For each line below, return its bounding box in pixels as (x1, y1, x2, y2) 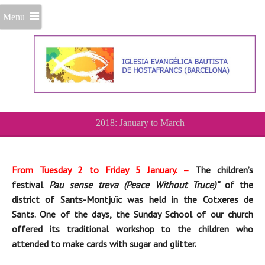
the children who (177, 223, 254, 235)
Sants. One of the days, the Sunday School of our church (12, 208, 253, 221)
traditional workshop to (59, 223, 178, 235)
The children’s (188, 164, 254, 176)
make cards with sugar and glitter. (63, 238, 196, 250)
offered (12, 223, 43, 235)
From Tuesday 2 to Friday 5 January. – (12, 164, 189, 176)
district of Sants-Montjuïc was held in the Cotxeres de (12, 193, 253, 206)
